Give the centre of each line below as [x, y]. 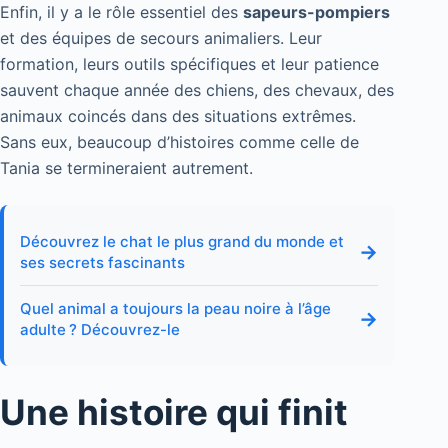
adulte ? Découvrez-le [100, 330]
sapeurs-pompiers [316, 12]
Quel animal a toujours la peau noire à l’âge [175, 309]
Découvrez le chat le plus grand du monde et [182, 242]
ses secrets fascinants [102, 263]
